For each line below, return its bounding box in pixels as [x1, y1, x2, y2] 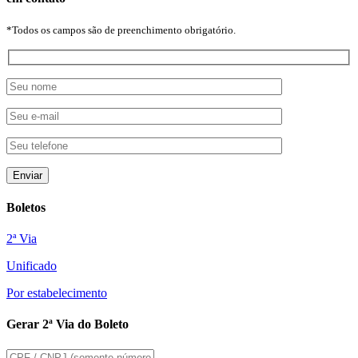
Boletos [6, 200, 46, 214]
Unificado [6, 259, 57, 273]
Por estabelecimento [6, 286, 107, 300]
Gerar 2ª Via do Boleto [6, 317, 129, 332]
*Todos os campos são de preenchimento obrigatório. [6, 23, 236, 36]
